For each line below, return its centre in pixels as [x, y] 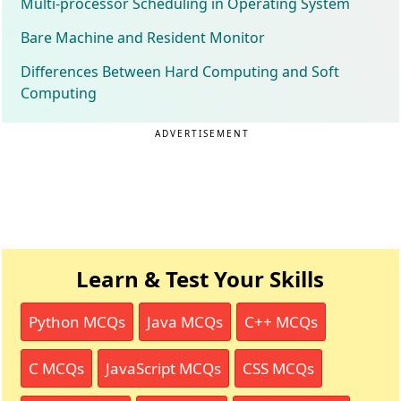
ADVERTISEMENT [203, 133]
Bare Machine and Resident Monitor [143, 37]
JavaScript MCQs [164, 368]
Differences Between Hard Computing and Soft [180, 71]
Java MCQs [185, 321]
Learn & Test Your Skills [200, 278]
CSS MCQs [279, 368]
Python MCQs [77, 321]
